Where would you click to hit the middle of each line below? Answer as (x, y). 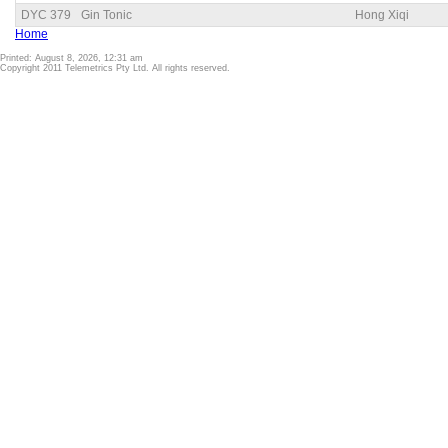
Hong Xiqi (382, 15)
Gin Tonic (106, 15)
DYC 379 (46, 15)
